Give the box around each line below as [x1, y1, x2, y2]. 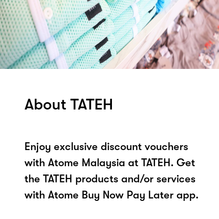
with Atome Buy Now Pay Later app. [24, 188, 198, 201]
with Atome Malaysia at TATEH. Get [24, 156, 195, 169]
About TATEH [24, 95, 113, 113]
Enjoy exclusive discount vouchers [24, 140, 188, 153]
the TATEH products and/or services [24, 172, 196, 185]
